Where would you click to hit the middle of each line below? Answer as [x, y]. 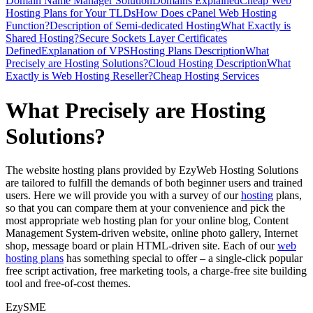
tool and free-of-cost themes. [68, 284]
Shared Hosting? [42, 38]
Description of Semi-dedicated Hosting [135, 26]
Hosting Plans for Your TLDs [71, 13]
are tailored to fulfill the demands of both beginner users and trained [154, 183]
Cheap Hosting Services [206, 76]
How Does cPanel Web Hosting [206, 13]
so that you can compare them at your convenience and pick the [145, 208]
